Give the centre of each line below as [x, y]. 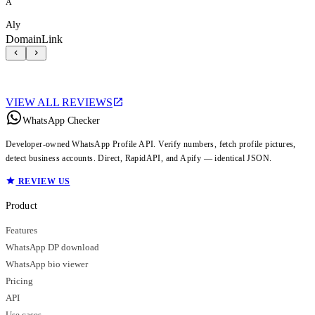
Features [21, 230]
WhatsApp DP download [52, 247]
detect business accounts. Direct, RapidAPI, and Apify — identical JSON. [139, 158]
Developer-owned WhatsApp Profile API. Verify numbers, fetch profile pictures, [151, 144]
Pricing [19, 281]
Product [21, 205]
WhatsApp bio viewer [47, 264]
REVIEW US [43, 181]
